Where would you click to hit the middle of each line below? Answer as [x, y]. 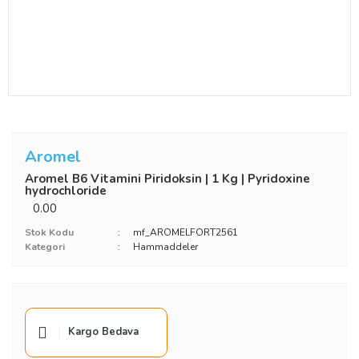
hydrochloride [66, 191]
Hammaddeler [165, 246]
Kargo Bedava [103, 332]
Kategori [45, 246]
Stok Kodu [49, 232]
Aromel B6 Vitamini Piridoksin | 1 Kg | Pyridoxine [167, 179]
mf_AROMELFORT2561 [185, 232]
